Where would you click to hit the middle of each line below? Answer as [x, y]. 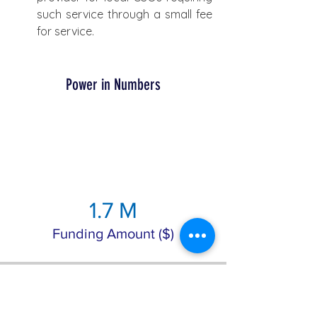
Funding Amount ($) [113, 234]
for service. [65, 31]
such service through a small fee [125, 14]
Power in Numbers [113, 85]
